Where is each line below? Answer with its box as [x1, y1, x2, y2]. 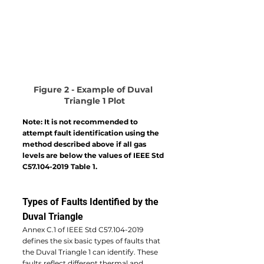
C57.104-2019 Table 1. [22, 161, 97, 171]
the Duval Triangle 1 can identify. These [22, 247, 160, 256]
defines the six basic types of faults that [22, 236, 162, 245]
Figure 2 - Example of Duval [34, 84, 155, 95]
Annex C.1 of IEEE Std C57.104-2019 [22, 225, 145, 234]
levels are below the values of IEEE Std [22, 150, 166, 160]
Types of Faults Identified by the [22, 196, 161, 207]
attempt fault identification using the [22, 128, 161, 137]
